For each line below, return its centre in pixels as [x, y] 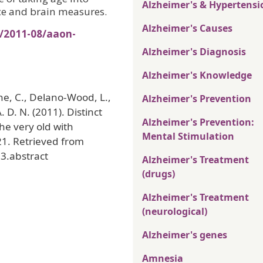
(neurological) [175, 212]
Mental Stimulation [188, 136]
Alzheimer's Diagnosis [194, 52]
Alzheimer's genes [185, 235]
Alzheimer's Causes [187, 28]
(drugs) [159, 174]
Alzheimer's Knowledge [197, 75]
